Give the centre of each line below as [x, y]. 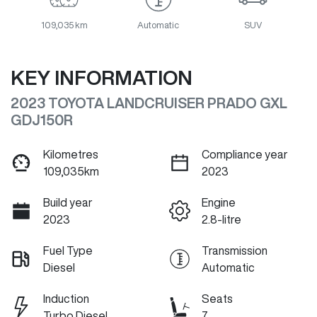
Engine [219, 203]
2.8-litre [221, 220]
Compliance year [245, 155]
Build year [68, 203]
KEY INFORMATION [102, 78]
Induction [66, 299]
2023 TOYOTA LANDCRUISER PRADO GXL [149, 103]
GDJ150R [42, 120]
